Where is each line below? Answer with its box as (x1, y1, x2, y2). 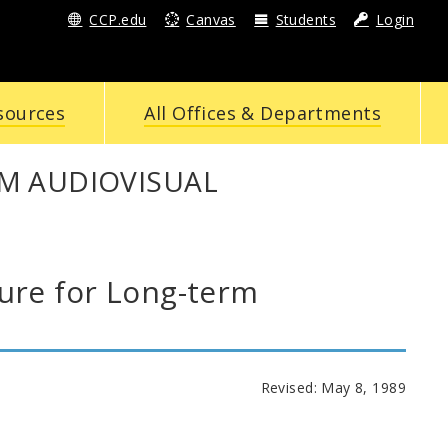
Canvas (186, 10, 236, 29)
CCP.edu (89, 10, 147, 29)
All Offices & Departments (144, 101, 381, 125)
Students (275, 10, 337, 29)
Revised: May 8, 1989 (260, 377, 406, 397)
